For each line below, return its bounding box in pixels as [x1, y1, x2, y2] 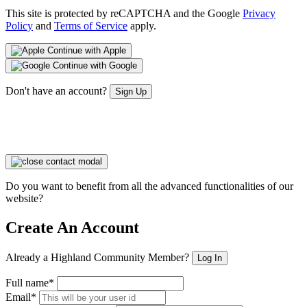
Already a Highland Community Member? [5, 251, 192, 263]
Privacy [243, 7, 275, 19]
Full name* [5, 276, 54, 288]
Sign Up [115, 86, 147, 97]
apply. [127, 19, 156, 32]
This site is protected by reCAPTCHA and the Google [5, 7, 243, 19]
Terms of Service [54, 19, 127, 32]
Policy [5, 19, 33, 32]
